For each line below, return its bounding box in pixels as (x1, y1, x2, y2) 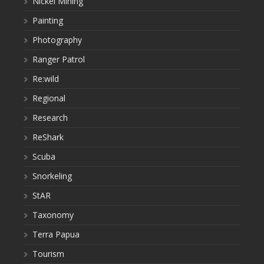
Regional (32, 93, 65, 104)
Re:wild (32, 73, 59, 84)
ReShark (32, 131, 64, 143)
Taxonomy (32, 209, 74, 220)
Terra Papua (32, 229, 80, 240)
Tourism (32, 248, 64, 259)
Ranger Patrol (32, 54, 85, 65)
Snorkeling (32, 170, 72, 181)
